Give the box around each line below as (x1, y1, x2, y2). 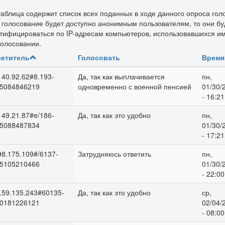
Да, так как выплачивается (77, 71, 165, 81)
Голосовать (77, 52, 120, 62)
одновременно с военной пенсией (77, 81, 191, 91)
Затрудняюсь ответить (77, 149, 151, 159)
